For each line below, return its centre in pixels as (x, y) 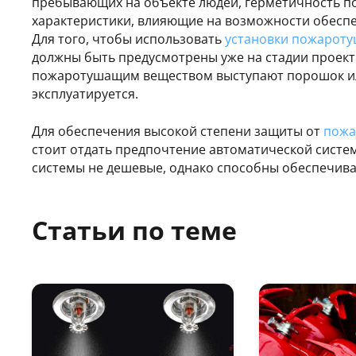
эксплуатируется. (85, 93)
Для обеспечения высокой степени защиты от (178, 131)
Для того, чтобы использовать (128, 39)
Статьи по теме (134, 230)
